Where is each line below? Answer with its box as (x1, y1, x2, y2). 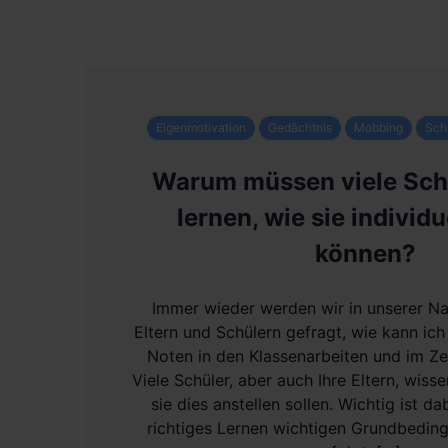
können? (315, 239, 416, 268)
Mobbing (354, 120, 403, 135)
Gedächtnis (268, 120, 332, 135)
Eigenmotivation (156, 120, 246, 135)
